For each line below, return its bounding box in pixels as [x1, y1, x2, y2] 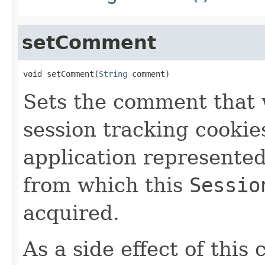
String [99, 69, 127, 79]
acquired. [23, 201, 119, 225]
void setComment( [23, 69, 99, 79]
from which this [23, 173, 189, 197]
